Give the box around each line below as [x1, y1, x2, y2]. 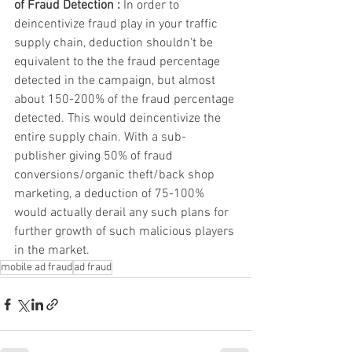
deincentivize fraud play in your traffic [14, 16, 221, 33]
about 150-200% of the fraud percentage [14, 92, 237, 108]
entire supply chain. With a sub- [14, 130, 186, 146]
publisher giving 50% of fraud [14, 148, 176, 165]
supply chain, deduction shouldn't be [14, 35, 216, 52]
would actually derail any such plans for [14, 205, 232, 222]
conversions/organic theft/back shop [14, 167, 218, 184]
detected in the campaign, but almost [14, 73, 218, 90]
